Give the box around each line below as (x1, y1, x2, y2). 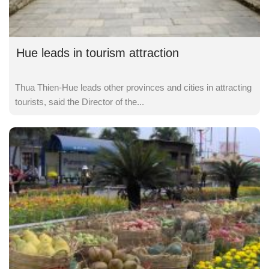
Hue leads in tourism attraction (16, 46, 179, 59)
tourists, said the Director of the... (15, 96, 144, 107)
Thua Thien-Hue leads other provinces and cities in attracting (15, 82, 252, 92)
